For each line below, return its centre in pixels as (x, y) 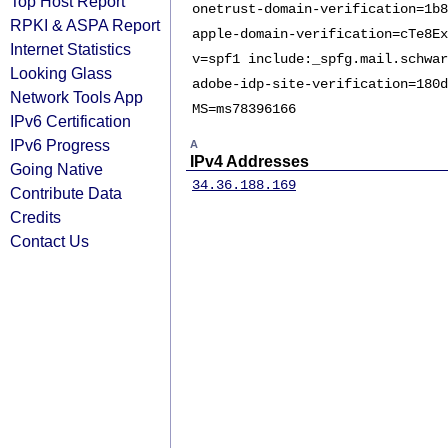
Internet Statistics (70, 49)
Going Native (56, 169)
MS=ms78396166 (244, 109)
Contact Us (49, 241)
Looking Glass (61, 73)
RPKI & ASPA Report (85, 25)
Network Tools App (76, 97)
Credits (35, 217)
